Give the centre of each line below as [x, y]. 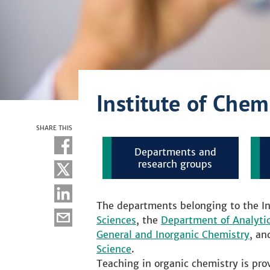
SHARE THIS [54, 128]
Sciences [116, 220]
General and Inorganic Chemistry [173, 234]
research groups [175, 164]
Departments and [175, 152]
